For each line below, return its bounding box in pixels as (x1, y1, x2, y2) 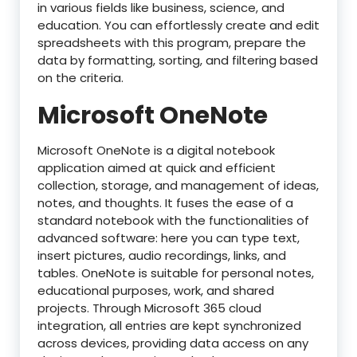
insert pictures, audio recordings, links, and (37, 247, 286, 264)
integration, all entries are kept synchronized (37, 317, 301, 334)
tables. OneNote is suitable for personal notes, (37, 265, 314, 281)
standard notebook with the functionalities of (37, 212, 309, 229)
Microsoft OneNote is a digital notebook (37, 142, 275, 159)
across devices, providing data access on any (37, 335, 308, 351)
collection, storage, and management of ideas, (37, 177, 319, 194)
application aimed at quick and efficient (37, 159, 276, 176)
